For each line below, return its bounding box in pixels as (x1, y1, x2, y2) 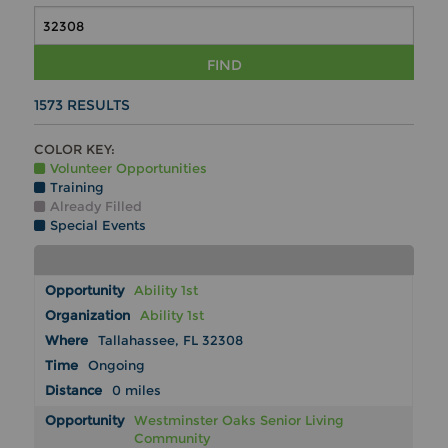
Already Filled (50, 198, 143, 215)
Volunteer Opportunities (50, 160, 208, 177)
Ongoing (88, 357, 146, 374)
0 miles (112, 382, 162, 399)
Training (50, 179, 105, 196)
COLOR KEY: (34, 141, 116, 158)
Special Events (50, 217, 147, 234)
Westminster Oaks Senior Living (134, 412, 345, 429)
